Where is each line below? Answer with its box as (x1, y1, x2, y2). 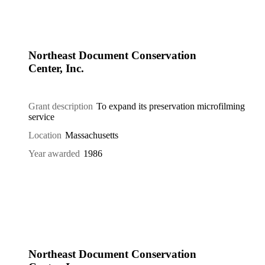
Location (28, 130, 62, 140)
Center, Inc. (28, 62, 84, 75)
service (28, 112, 54, 122)
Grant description (28, 101, 93, 112)
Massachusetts (65, 130, 119, 140)
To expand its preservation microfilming (96, 101, 245, 112)
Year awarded (28, 148, 80, 159)
